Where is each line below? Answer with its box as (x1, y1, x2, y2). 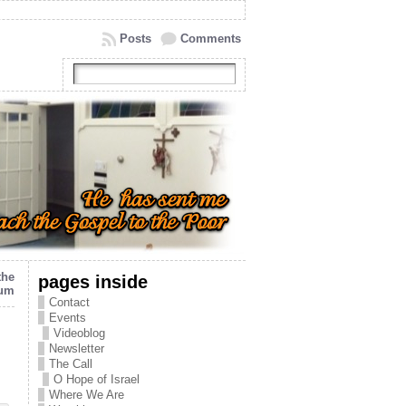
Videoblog (53, 326, 105, 340)
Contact (49, 295, 90, 309)
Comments (180, 32, 241, 45)
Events (49, 311, 86, 324)
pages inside (38, 271, 148, 292)
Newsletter (49, 342, 104, 355)
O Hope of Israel (53, 372, 140, 386)
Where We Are (49, 388, 124, 401)
